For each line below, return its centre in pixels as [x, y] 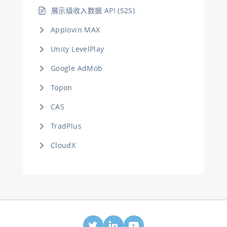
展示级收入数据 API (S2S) [93, 10]
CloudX [63, 145]
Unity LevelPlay [78, 49]
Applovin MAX [75, 30]
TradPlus [66, 126]
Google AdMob [77, 68]
